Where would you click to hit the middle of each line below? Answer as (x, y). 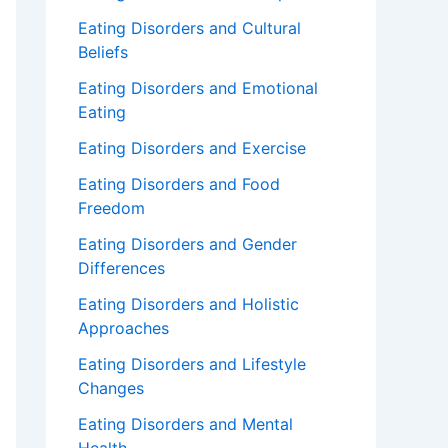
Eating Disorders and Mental (185, 424)
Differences (121, 268)
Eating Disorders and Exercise (192, 148)
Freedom (111, 208)
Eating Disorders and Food (179, 184)
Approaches (123, 328)
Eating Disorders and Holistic (188, 304)
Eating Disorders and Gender (187, 244)
